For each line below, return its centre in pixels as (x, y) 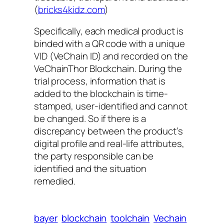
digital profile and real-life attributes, (109, 144)
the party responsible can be (94, 156)
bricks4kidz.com (71, 9)
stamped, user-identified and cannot (111, 106)
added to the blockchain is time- (101, 94)
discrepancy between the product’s (108, 131)
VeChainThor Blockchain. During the (108, 69)
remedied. (55, 181)
